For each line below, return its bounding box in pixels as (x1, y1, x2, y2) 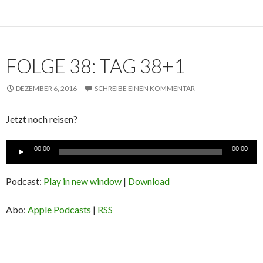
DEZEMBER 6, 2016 (16, 84, 77, 93)
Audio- (5, 141, 33, 153)
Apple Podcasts (28, 204, 91, 215)
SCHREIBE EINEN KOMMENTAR (95, 84, 195, 93)
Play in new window (43, 176, 122, 187)
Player (5, 155, 31, 167)
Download (128, 176, 170, 187)
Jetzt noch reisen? (6, 113, 77, 125)
